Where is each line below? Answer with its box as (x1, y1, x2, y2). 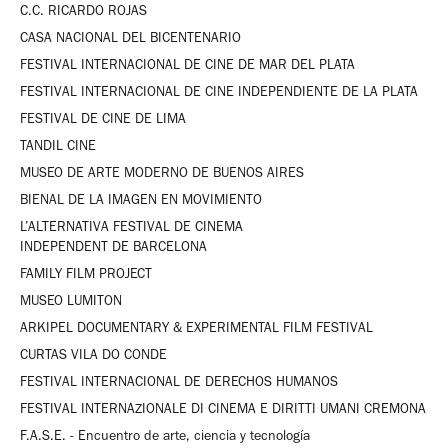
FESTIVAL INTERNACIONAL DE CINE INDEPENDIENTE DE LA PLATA (20, 83, 418, 100)
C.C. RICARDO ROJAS (20, 2, 147, 19)
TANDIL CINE (20, 137, 96, 154)
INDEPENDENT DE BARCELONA (20, 238, 207, 255)
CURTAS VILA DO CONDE (20, 346, 167, 363)
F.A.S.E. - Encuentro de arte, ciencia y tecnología (20, 427, 310, 444)
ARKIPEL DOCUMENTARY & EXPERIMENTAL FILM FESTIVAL (20, 319, 373, 336)
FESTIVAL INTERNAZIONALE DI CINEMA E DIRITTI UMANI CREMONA (20, 400, 426, 417)
